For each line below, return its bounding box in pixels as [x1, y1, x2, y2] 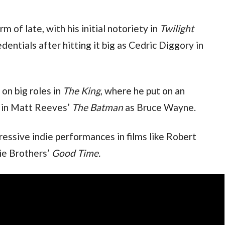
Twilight [159, 22, 194, 34]
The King [62, 84, 100, 96]
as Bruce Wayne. [123, 101, 196, 113]
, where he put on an [100, 84, 185, 96]
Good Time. [51, 147, 100, 159]
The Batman [71, 101, 123, 113]
